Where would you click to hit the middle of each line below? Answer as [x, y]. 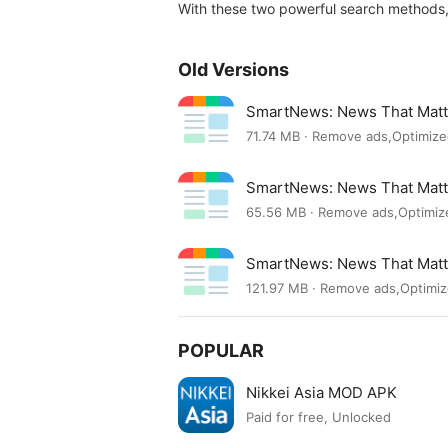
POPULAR [221, 350]
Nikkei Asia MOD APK [321, 392]
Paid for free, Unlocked [318, 417]
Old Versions [233, 69]
